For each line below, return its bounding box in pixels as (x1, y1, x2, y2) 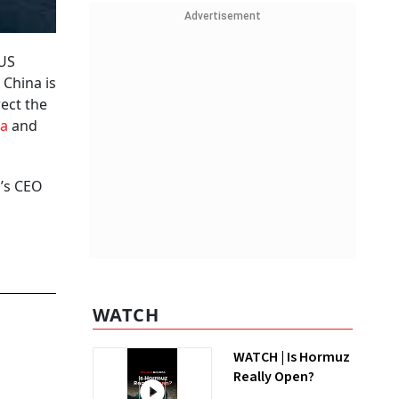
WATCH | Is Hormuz (233, 347, 350, 367)
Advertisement (184, 10, 261, 22)
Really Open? (233, 367, 314, 387)
